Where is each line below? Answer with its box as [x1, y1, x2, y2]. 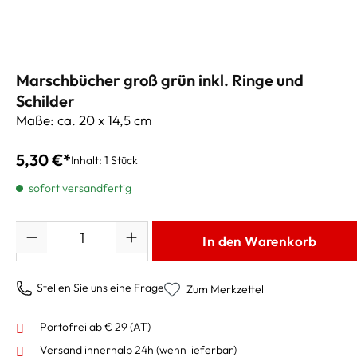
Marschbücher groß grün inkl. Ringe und [16, 70, 304, 90]
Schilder [16, 91, 75, 111]
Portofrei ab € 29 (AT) [40, 319, 151, 334]
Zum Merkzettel [186, 282, 264, 296]
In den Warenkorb [202, 232, 317, 249]
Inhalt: [71, 152, 104, 167]
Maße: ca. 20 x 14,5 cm [16, 112, 151, 128]
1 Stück [104, 152, 138, 167]
